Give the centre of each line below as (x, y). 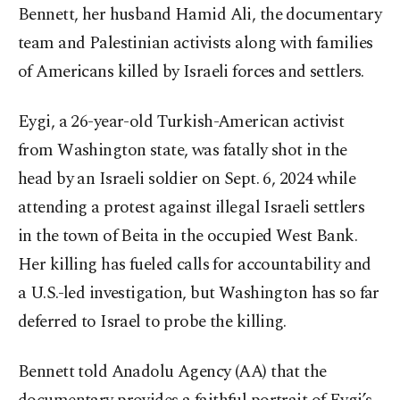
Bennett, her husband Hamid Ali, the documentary (200, 15)
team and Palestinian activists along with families (196, 44)
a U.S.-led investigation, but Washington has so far (199, 294)
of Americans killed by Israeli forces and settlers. (191, 72)
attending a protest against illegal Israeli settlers (192, 208)
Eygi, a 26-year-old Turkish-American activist (181, 122)
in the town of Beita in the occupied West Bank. (188, 237)
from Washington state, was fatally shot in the (183, 151)
